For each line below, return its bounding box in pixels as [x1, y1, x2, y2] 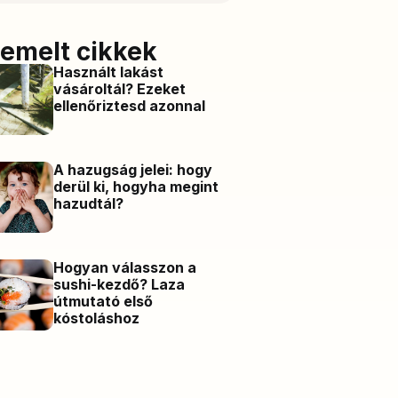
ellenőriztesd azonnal [53, 96, 206, 115]
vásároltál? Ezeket [53, 79, 187, 98]
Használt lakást [53, 62, 164, 81]
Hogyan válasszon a [53, 258, 197, 276]
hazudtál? [53, 194, 124, 212]
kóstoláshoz [53, 308, 140, 327]
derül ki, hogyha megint [53, 177, 219, 195]
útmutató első [53, 291, 154, 310]
